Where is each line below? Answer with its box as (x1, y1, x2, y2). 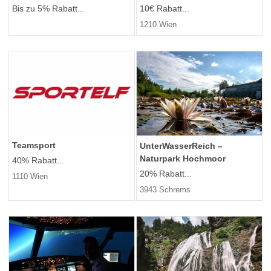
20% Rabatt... (140, 169, 192, 179)
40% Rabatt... (12, 155, 64, 166)
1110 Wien (12, 172, 48, 181)
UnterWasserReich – (140, 141, 223, 151)
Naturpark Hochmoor (140, 154, 226, 164)
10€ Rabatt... (140, 4, 189, 14)
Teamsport (12, 140, 56, 151)
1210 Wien (140, 20, 177, 30)
